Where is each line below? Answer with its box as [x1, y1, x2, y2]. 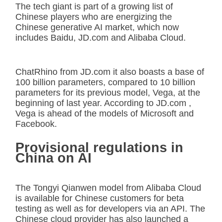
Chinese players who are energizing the [15, 11, 172, 22]
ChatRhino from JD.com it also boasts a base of [15, 66, 204, 77]
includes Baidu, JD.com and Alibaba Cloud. [15, 32, 186, 43]
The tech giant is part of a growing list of [15, 1, 173, 11]
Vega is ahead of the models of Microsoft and [15, 108, 194, 118]
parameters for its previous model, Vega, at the [15, 87, 200, 98]
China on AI [15, 150, 92, 166]
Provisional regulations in [15, 140, 183, 155]
